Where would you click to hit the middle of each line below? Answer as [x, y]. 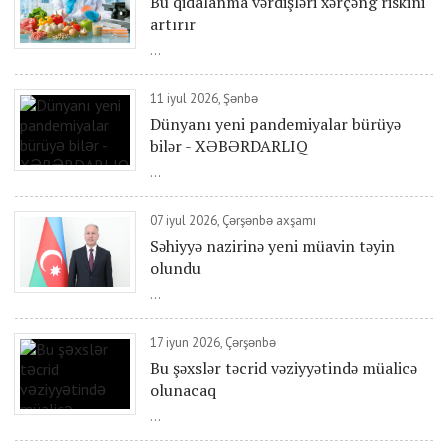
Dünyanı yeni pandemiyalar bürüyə [275, 124]
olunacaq [183, 390]
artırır [173, 24]
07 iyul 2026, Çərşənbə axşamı [233, 220]
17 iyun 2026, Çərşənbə [213, 342]
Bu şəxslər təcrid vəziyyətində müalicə [283, 368]
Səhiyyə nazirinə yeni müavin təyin [272, 246]
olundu [175, 268]
